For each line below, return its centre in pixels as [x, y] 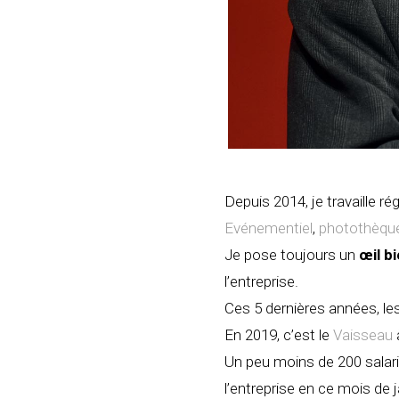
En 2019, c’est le [279, 334]
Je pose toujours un [290, 254]
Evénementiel [269, 228]
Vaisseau [363, 334]
